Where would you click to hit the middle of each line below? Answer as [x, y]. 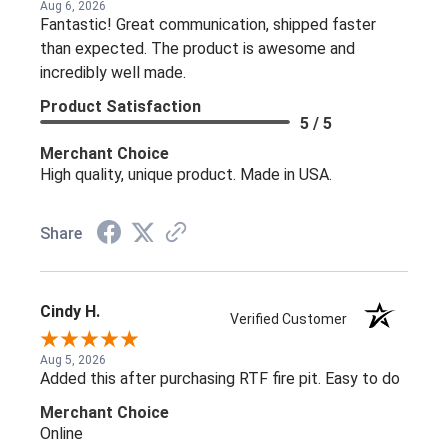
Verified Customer [293, 318]
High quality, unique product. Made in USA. [186, 174]
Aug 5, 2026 [73, 359]
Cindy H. [70, 311]
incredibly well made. [113, 72]
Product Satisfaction [120, 106]
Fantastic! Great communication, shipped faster [208, 24]
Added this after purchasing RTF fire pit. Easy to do [220, 378]
